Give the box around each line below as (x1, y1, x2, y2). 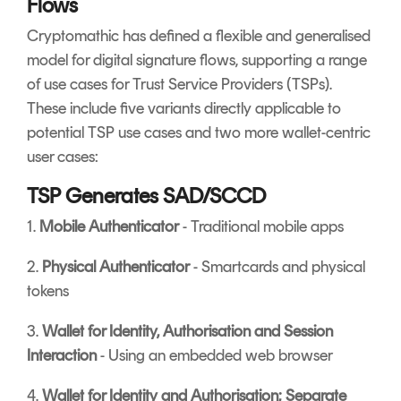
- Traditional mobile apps (179, 217, 344, 237)
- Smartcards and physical (190, 257, 365, 277)
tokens (27, 281, 69, 302)
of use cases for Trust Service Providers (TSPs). (27, 74, 332, 95)
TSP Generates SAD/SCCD (27, 183, 266, 209)
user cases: (27, 147, 98, 167)
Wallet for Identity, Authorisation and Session (42, 321, 333, 342)
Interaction (27, 346, 97, 366)
